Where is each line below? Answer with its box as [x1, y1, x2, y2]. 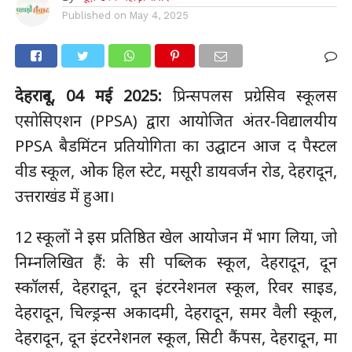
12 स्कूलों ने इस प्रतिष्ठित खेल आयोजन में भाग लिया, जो [14, 225, 338, 247]
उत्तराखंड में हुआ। [14, 185, 115, 207]
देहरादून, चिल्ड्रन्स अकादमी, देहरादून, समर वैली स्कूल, [14, 301, 338, 323]
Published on [61, 9, 126, 21]
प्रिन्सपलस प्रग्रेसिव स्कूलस [161, 84, 338, 106]
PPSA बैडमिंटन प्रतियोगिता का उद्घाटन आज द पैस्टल [14, 134, 338, 156]
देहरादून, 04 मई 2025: [14, 84, 162, 106]
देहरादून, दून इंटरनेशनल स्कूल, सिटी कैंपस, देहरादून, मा [14, 326, 338, 348]
